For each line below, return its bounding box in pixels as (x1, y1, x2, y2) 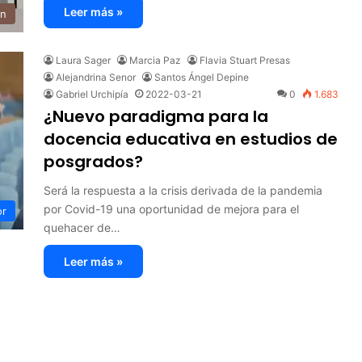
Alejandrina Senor (56, 70, 136, 83)
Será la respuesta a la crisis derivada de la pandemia (44, 183, 322, 197)
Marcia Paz (129, 53, 181, 66)
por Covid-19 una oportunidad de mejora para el (44, 201, 299, 216)
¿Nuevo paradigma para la (44, 104, 268, 128)
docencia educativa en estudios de (44, 127, 338, 150)
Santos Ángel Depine (154, 70, 249, 83)
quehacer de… (44, 220, 120, 234)
